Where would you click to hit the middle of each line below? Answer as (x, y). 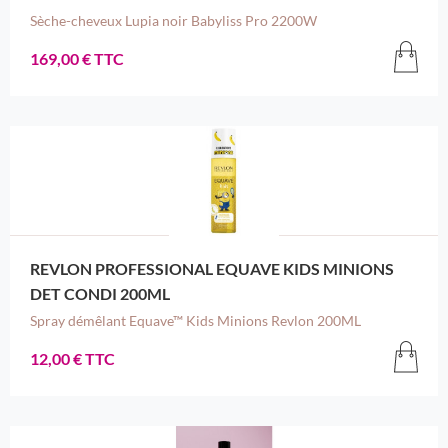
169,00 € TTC (76, 58)
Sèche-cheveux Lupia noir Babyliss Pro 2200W (173, 21)
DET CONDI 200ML (99, 294)
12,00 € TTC (72, 358)
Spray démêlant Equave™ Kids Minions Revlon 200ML (195, 321)
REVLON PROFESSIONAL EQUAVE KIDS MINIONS (211, 269)
